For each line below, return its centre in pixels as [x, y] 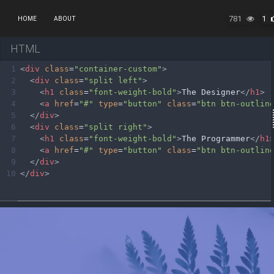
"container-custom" [118, 68]
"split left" [113, 80]
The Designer [211, 92]
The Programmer [216, 138]
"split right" [116, 127]
